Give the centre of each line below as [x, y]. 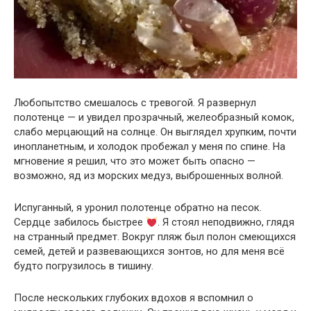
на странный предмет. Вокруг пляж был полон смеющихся [155, 237]
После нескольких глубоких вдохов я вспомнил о [134, 298]
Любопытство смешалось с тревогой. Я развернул [135, 103]
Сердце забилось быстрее [80, 222]
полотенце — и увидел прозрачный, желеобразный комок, [154, 118]
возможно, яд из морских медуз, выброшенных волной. [149, 176]
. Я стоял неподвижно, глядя [226, 222]
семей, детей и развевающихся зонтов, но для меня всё [149, 252]
